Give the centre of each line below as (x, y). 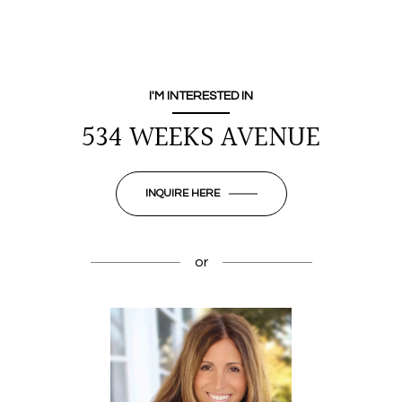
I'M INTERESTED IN (201, 96)
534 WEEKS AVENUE (201, 139)
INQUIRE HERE (182, 193)
